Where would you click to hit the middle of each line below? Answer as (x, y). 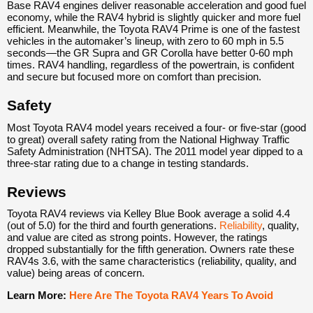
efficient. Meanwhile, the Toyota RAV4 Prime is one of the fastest (153, 29)
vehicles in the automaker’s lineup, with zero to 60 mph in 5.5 (145, 41)
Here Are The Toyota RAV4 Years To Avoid (171, 296)
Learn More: (38, 296)
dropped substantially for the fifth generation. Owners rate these (151, 249)
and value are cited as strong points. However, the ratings (137, 238)
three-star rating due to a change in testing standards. (128, 163)
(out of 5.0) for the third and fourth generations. (113, 226)
